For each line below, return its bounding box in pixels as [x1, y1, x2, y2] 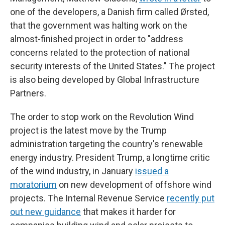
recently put [167, 193, 214, 203]
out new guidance [10, 206, 81, 217]
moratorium [10, 179, 57, 190]
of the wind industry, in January [10, 166, 135, 176]
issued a [135, 166, 169, 176]
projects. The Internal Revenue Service [10, 193, 167, 203]
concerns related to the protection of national [10, 47, 190, 58]
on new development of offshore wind [57, 179, 211, 190]
